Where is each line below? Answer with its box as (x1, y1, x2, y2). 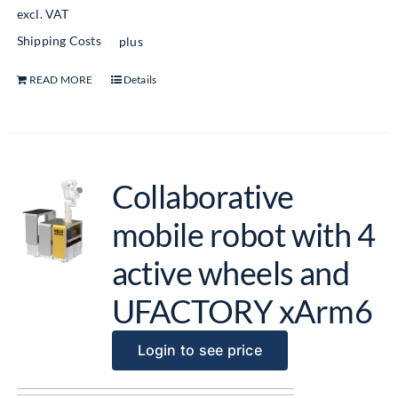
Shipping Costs (16, 33, 101, 49)
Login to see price (137, 341, 262, 359)
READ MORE (28, 72, 93, 86)
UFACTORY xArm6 (111, 291, 372, 330)
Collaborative (111, 177, 294, 216)
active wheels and (111, 253, 350, 292)
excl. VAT (16, 6, 69, 22)
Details (123, 72, 157, 86)
